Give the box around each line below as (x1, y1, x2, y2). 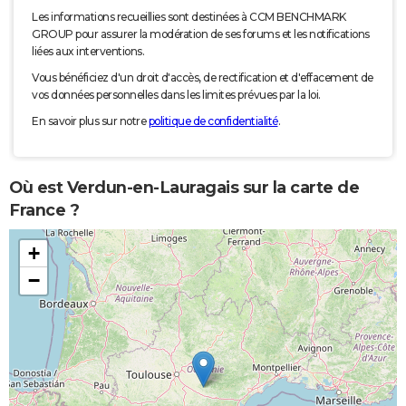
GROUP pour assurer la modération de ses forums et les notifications (32, 27, 370, 42)
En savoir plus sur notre (32, 114, 149, 129)
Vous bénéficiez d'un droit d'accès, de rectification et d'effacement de (32, 71, 373, 85)
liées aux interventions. (32, 44, 144, 59)
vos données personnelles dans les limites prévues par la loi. (32, 88, 321, 102)
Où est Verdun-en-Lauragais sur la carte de (9, 177, 359, 198)
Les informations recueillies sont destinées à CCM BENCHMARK (32, 10, 346, 24)
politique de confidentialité (148, 114, 278, 129)
